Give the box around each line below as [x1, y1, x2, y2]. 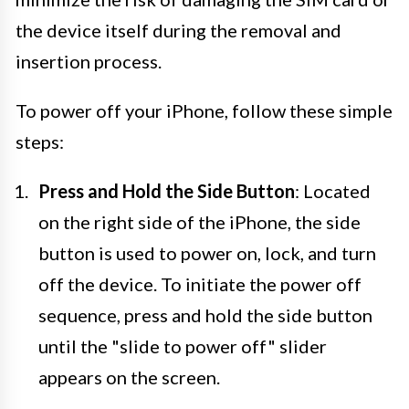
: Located [295, 179, 371, 202]
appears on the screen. [38, 365, 220, 388]
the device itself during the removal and [16, 18, 341, 41]
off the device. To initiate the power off [38, 272, 362, 295]
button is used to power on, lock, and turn [38, 241, 376, 264]
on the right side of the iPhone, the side [38, 210, 361, 233]
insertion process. [16, 49, 162, 72]
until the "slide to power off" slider [38, 334, 327, 357]
